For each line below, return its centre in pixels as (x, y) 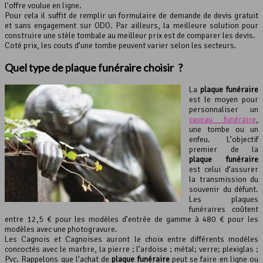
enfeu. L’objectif (224, 140)
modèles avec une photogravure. (61, 230)
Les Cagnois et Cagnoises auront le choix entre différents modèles (131, 240)
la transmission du (224, 180)
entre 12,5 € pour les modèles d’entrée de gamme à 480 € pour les (131, 220)
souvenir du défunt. (224, 190)
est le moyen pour (224, 100)
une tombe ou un (224, 130)
